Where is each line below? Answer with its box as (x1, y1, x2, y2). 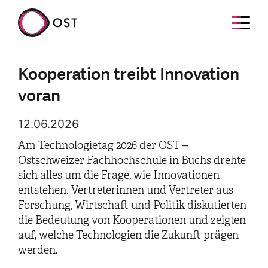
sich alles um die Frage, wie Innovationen (18, 169, 220, 182)
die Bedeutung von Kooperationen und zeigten (18, 214, 246, 227)
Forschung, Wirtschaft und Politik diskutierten (18, 199, 246, 212)
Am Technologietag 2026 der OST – (18, 139, 188, 152)
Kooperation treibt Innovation (18, 63, 239, 86)
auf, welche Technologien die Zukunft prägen (18, 229, 239, 242)
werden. (18, 243, 58, 257)
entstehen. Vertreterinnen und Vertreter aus (18, 184, 233, 197)
